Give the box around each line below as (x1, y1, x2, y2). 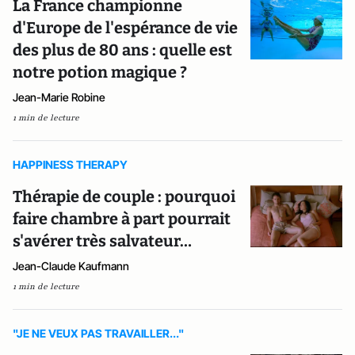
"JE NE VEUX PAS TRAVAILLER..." (13, 326, 184, 341)
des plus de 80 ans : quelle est (13, 40, 232, 60)
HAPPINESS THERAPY (13, 158, 128, 172)
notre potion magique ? (13, 63, 187, 82)
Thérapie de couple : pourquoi (13, 187, 235, 207)
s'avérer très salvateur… (13, 231, 192, 251)
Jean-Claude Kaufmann (13, 259, 129, 273)
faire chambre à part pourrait (13, 209, 231, 229)
